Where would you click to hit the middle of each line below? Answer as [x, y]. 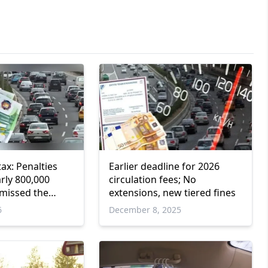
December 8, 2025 [145, 209]
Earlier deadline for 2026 [164, 166]
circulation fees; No [152, 179]
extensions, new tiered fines [172, 192]
